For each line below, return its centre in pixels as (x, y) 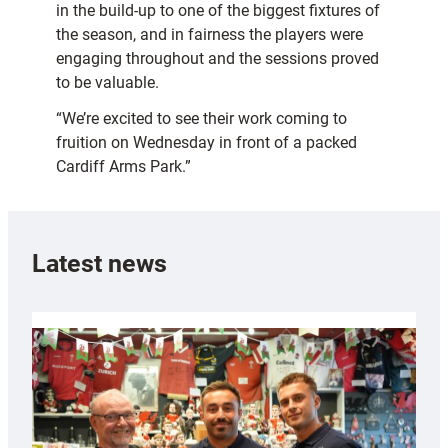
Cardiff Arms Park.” (123, 167)
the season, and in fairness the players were (209, 35)
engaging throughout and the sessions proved (217, 59)
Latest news (99, 263)
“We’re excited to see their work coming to (201, 119)
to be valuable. (107, 83)
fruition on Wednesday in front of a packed (206, 143)
